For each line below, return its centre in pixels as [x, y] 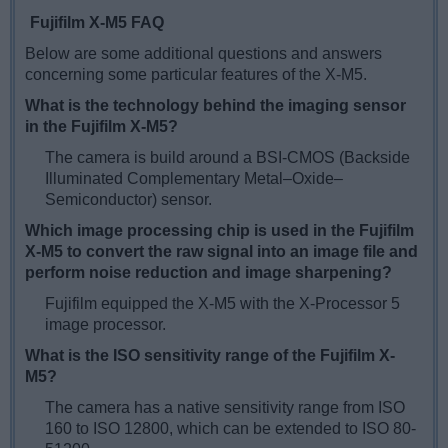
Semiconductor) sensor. [128, 200]
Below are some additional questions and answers [203, 54]
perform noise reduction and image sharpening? [208, 273]
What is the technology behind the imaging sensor [215, 106]
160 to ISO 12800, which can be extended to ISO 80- [230, 429]
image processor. [105, 325]
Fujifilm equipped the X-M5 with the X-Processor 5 [222, 304]
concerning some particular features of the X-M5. [196, 75]
